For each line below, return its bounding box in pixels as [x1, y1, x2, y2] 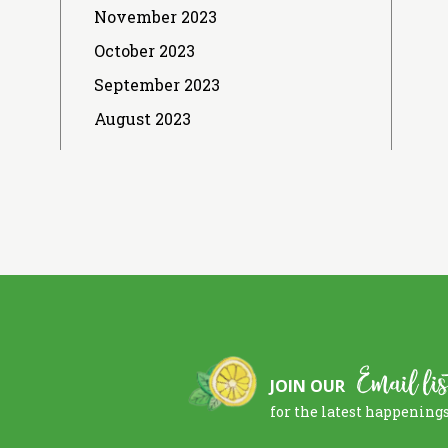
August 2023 [93, 108, 191, 130]
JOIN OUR [270, 375, 350, 398]
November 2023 [93, 6, 217, 28]
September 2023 [93, 74, 220, 96]
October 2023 [93, 40, 195, 62]
